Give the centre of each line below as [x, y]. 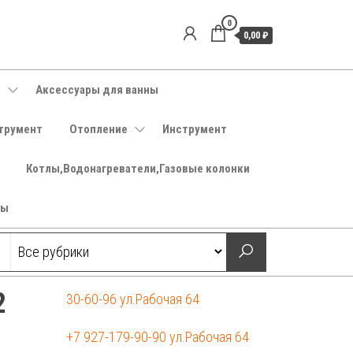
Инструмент [195, 129]
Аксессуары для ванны [97, 90]
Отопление [98, 129]
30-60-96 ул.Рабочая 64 [132, 299]
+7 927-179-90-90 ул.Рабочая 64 [157, 337]
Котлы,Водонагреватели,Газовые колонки [137, 169]
